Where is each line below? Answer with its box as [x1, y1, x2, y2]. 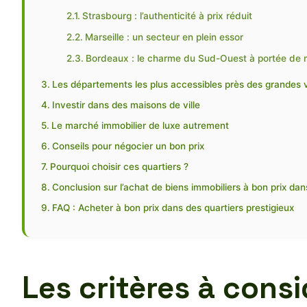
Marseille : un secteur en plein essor [85, 31, 244, 42]
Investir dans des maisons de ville [51, 99, 200, 110]
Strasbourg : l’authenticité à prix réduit [82, 10, 253, 21]
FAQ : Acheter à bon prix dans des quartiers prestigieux [51, 201, 294, 213]
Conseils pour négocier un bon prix [51, 140, 204, 151]
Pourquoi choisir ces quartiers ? [49, 160, 188, 172]
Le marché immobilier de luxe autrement [51, 119, 229, 131]
